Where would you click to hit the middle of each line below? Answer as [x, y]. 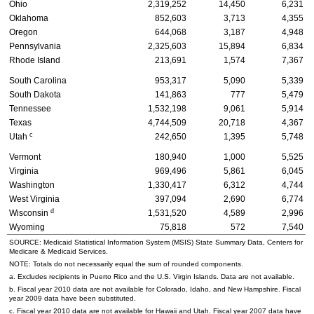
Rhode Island [35, 60]
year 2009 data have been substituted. [73, 298]
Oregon [23, 32]
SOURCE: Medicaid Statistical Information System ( [91, 242]
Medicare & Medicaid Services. [59, 251]
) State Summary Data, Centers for [247, 242]
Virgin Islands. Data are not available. [233, 276]
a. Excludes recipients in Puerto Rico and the [83, 276]
